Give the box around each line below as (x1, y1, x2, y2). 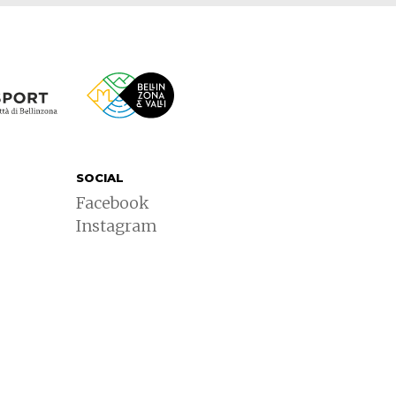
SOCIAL (76, 171, 124, 186)
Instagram (76, 216, 157, 237)
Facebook (76, 193, 149, 214)
